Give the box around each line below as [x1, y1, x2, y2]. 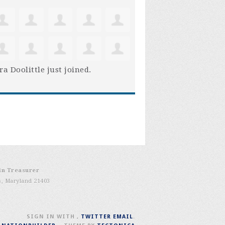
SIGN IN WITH [27, 213, 77, 220]
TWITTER [81, 213, 111, 220]
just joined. [45, 65, 91, 75]
